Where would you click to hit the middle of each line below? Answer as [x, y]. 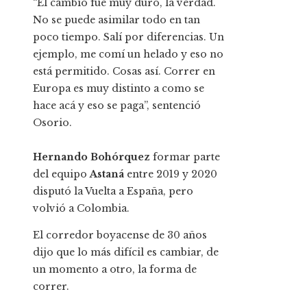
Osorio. [52, 123]
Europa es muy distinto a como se [119, 89]
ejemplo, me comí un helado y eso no [128, 54]
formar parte [186, 157]
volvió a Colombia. [81, 209]
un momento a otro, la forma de [115, 270]
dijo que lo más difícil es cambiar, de [126, 253]
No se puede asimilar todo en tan [116, 20]
